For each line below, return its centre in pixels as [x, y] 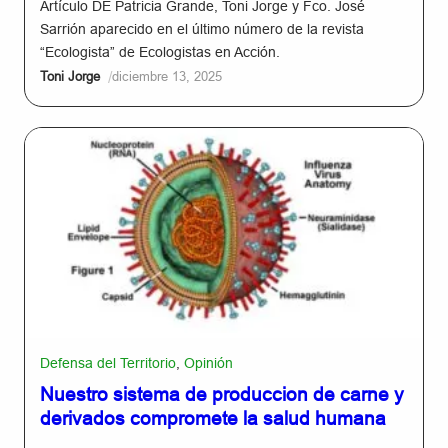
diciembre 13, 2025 [167, 77]
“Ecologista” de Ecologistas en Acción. [160, 52]
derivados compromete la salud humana [213, 418]
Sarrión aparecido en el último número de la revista [202, 29]
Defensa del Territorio [108, 362]
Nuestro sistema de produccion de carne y [222, 394]
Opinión [208, 362]
